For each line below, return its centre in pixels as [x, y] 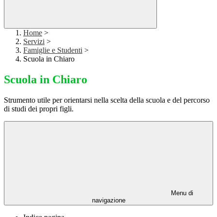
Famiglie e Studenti [53, 50]
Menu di [181, 193]
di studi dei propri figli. [39, 109]
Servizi [34, 42]
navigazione [108, 201]
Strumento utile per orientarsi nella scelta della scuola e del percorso [107, 100]
